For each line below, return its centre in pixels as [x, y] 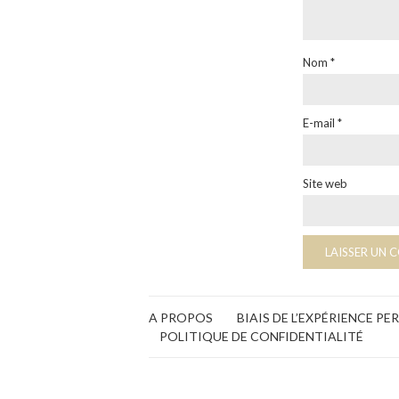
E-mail [321, 123]
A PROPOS [181, 318]
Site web [326, 183]
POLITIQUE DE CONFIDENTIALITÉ [261, 336]
